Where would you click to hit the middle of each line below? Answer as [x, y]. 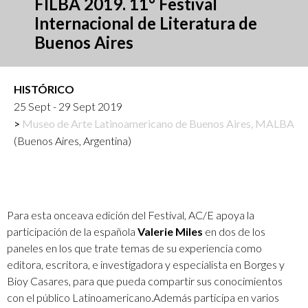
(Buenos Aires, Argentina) [73, 141]
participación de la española [72, 231]
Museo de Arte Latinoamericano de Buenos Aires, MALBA [158, 124]
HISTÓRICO [44, 89]
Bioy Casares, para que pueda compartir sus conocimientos [145, 280]
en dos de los [235, 231]
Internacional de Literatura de [146, 23]
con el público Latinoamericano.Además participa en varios [143, 297]
